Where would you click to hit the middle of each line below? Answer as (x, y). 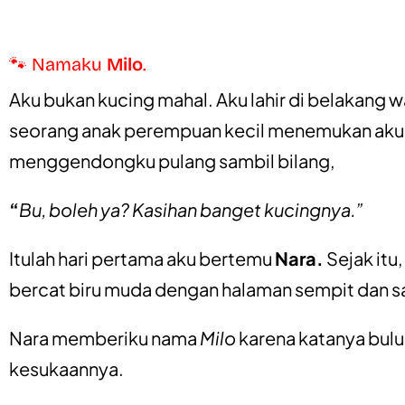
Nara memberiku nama (104, 338)
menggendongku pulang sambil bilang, (172, 160)
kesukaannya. (66, 368)
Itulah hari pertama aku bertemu (142, 258)
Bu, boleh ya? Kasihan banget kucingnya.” (191, 209)
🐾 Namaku (58, 64)
